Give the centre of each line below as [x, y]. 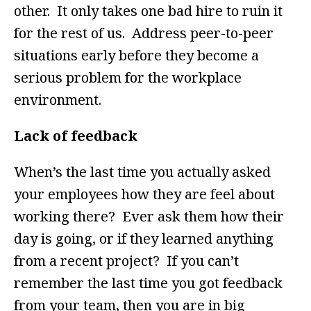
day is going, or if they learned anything [144, 239]
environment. [58, 100]
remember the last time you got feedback [148, 283]
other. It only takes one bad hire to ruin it [148, 11]
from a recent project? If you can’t [126, 261]
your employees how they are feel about [144, 194]
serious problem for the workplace [128, 78]
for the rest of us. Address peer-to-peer [144, 33]
